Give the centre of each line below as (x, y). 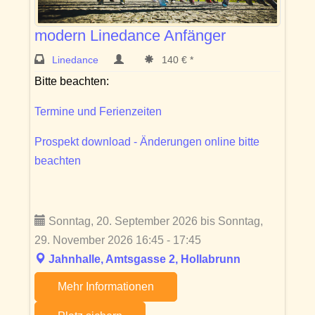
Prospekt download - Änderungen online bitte (147, 142)
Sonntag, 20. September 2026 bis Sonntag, (154, 221)
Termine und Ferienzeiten (98, 112)
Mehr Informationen (106, 287)
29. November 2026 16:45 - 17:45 (118, 240)
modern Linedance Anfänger (130, 36)
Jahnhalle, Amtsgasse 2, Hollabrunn (144, 259)
